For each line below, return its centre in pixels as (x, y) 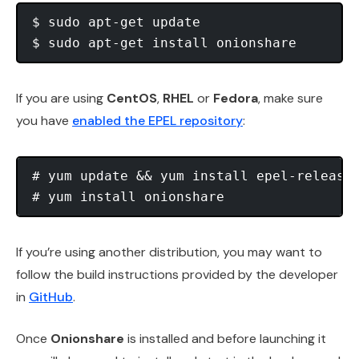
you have (44, 120)
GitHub (51, 296)
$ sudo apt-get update (116, 22)
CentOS (132, 98)
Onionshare (87, 338)
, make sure (290, 98)
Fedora (236, 98)
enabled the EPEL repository (157, 120)
